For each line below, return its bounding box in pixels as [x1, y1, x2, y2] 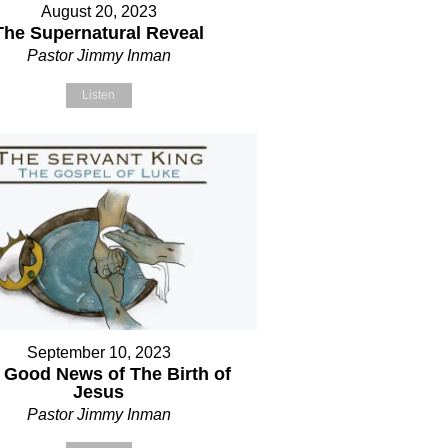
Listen [82, 88, 116, 103]
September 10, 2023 [26, 344, 171, 362]
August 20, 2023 [40, 3, 157, 21]
